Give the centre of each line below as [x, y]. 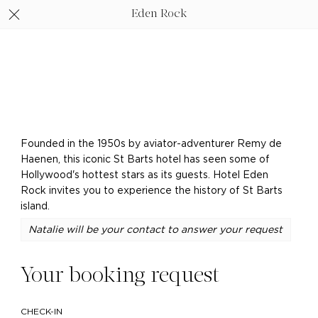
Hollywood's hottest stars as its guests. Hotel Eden [144, 176]
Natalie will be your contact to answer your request [156, 230]
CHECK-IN [41, 312]
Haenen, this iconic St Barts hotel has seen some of [145, 160]
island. [35, 207]
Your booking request [120, 276]
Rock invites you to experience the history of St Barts [151, 191]
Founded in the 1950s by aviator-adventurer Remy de [151, 144]
